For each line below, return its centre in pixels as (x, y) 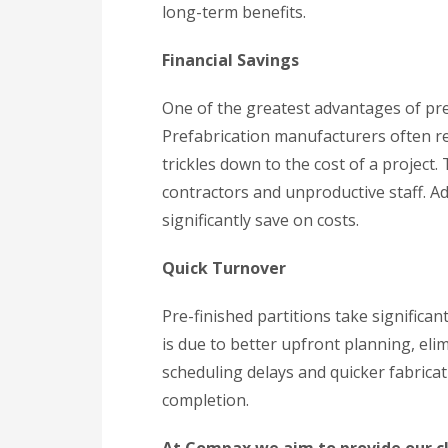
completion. (205, 399)
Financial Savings (230, 59)
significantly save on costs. (260, 219)
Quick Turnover (224, 267)
